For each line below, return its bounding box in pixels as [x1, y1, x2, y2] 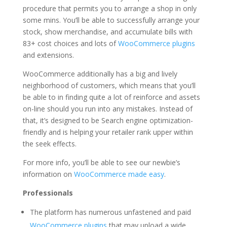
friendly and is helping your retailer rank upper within [22, 127, 193, 137]
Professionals [22, 187, 73, 198]
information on [22, 169, 74, 179]
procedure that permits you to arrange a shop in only [22, 3, 197, 13]
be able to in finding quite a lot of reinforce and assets [22, 92, 200, 102]
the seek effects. [22, 138, 77, 148]
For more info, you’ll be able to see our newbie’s [22, 157, 180, 167]
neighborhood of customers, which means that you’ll [22, 80, 196, 90]
